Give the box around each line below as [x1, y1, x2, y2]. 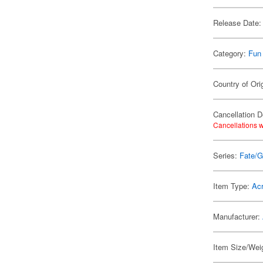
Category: [213, 48, 249, 59]
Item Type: [213, 180, 252, 191]
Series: [213, 150, 240, 161]
